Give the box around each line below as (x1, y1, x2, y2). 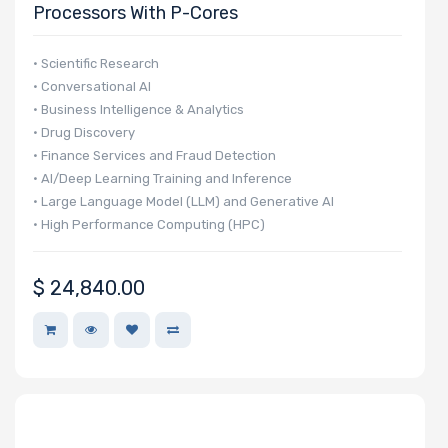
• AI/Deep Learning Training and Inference (33, 170, 292, 186)
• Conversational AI (33, 78, 151, 94)
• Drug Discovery (33, 124, 135, 140)
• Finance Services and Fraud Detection (33, 147, 276, 163)
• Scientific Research (33, 55, 159, 71)
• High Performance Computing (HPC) (33, 216, 265, 232)
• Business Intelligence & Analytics (33, 101, 244, 117)
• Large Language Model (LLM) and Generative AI (33, 193, 334, 209)
